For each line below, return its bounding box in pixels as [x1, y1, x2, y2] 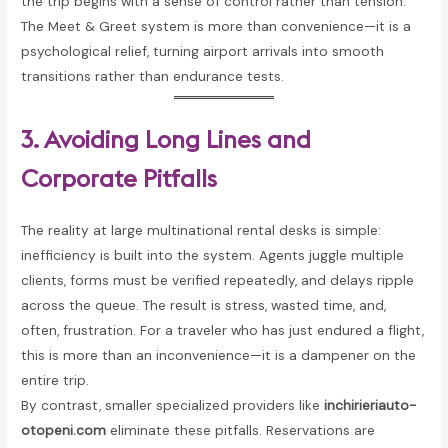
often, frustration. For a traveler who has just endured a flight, [21, 320, 425, 339]
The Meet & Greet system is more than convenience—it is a [21, 17, 412, 36]
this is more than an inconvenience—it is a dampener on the [21, 345, 417, 364]
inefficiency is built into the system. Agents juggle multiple [21, 245, 405, 264]
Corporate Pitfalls [21, 162, 218, 193]
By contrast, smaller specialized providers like [21, 395, 325, 414]
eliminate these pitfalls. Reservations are [106, 420, 376, 439]
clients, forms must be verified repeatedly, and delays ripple [21, 270, 415, 289]
